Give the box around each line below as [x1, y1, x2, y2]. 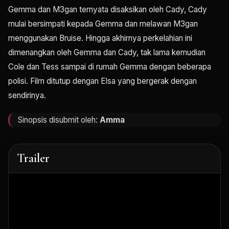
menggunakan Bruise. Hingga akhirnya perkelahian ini [8, 33, 192, 43]
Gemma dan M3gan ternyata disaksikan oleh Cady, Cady [8, 5, 207, 15]
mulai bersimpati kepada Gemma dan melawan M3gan [8, 19, 198, 29]
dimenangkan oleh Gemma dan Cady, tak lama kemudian [8, 48, 205, 58]
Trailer [17, 151, 50, 166]
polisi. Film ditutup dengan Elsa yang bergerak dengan [8, 76, 197, 86]
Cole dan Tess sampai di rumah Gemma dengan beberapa [8, 62, 211, 72]
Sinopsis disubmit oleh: [18, 115, 100, 125]
